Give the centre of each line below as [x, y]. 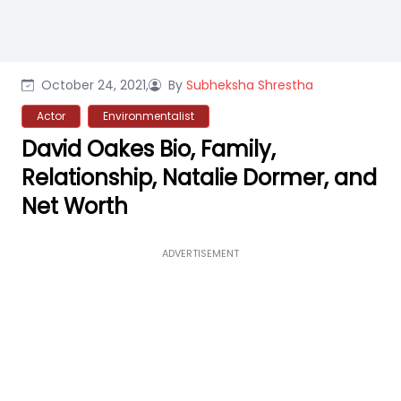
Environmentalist [149, 116]
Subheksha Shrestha [250, 85]
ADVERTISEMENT [200, 253]
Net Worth [75, 206]
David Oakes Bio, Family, [149, 149]
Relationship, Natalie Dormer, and [199, 178]
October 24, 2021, [95, 85]
